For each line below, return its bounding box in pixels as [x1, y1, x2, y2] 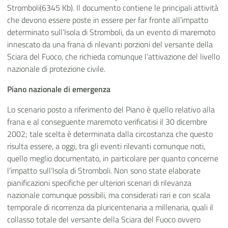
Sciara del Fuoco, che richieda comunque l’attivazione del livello [7, 50, 220, 63]
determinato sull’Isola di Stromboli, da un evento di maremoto [7, 25, 215, 38]
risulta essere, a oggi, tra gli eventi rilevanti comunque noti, [7, 139, 205, 152]
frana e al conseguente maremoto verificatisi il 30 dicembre [7, 115, 207, 128]
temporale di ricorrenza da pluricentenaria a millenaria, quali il [7, 201, 213, 213]
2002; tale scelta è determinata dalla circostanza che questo [7, 127, 213, 140]
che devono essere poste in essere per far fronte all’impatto [7, 13, 208, 26]
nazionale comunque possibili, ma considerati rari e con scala [7, 188, 210, 201]
